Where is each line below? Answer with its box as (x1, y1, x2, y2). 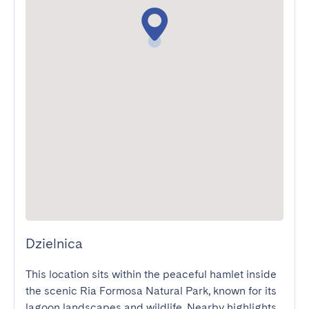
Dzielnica (26, 235, 83, 252)
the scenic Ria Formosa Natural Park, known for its (26, 284, 277, 297)
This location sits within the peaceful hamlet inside (26, 268, 277, 281)
